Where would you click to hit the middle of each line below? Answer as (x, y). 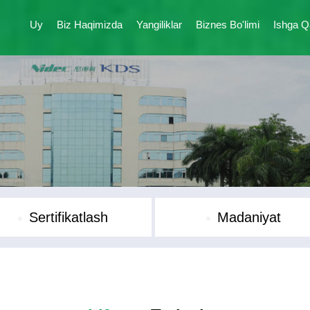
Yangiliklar (159, 25)
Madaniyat (249, 217)
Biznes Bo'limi (228, 25)
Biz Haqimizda (90, 25)
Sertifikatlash (68, 217)
